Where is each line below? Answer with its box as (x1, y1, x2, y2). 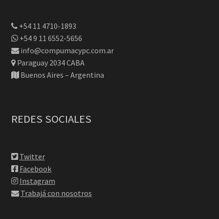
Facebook (19, 163, 51, 174)
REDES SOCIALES (11, 112, 91, 126)
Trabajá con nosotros (20, 188, 92, 198)
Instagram (19, 175, 55, 186)
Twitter (19, 151, 45, 161)
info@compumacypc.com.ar (19, 45, 114, 56)
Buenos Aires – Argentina (19, 70, 104, 80)
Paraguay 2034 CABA (15, 58, 85, 68)
